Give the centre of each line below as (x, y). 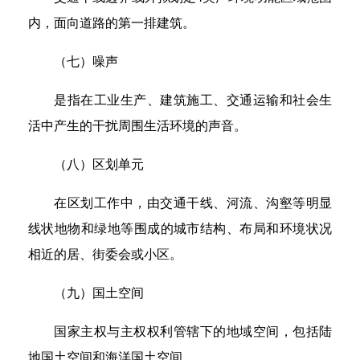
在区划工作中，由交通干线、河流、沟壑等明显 (193, 203)
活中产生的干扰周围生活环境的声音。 (137, 126)
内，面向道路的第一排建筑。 (112, 23)
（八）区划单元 (99, 164)
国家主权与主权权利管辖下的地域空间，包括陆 (193, 331)
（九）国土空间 (99, 293)
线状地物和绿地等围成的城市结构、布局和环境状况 (180, 229)
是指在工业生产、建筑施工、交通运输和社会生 (193, 100)
